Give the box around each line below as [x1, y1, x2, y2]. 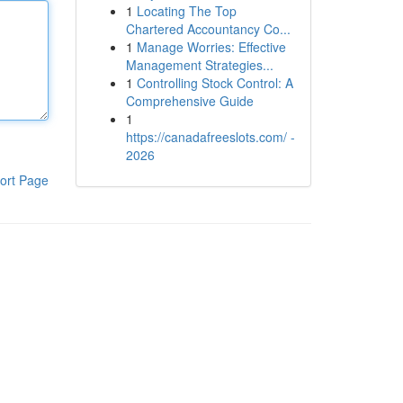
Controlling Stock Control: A [136, 74, 293, 92]
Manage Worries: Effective [136, 38, 286, 56]
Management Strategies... [125, 56, 273, 74]
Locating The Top [136, 2, 237, 20]
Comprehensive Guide [125, 92, 254, 110]
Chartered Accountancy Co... [125, 20, 291, 38]
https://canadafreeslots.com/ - [125, 128, 295, 146]
